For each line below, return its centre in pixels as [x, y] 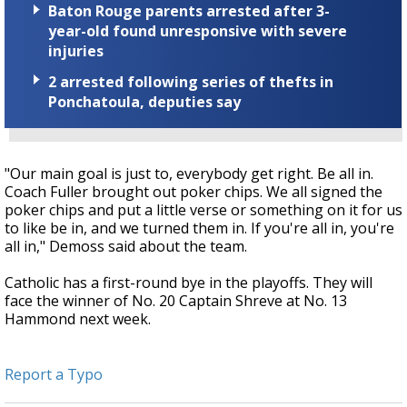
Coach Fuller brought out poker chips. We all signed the [194, 191]
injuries [76, 51]
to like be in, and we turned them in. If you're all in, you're [199, 228]
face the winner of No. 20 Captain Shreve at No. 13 [176, 300]
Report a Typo [54, 374]
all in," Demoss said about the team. [126, 246]
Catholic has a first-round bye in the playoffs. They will [189, 282]
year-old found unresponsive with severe [198, 31]
